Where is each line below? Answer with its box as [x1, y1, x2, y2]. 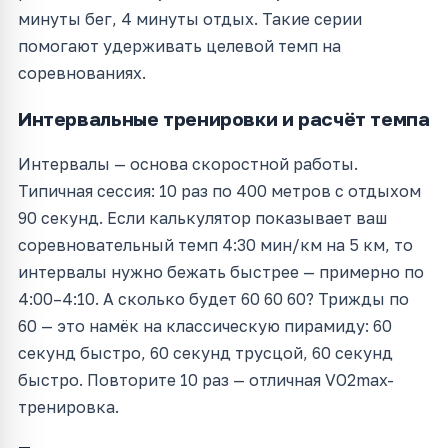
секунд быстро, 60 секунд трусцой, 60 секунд [18, 343, 393, 364]
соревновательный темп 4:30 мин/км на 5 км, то [18, 235, 413, 256]
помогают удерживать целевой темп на [18, 36, 341, 57]
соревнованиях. [18, 63, 146, 84]
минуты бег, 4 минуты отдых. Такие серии [18, 9, 362, 30]
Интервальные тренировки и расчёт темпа [18, 107, 430, 131]
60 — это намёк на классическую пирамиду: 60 [18, 316, 392, 337]
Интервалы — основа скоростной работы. [18, 154, 358, 175]
